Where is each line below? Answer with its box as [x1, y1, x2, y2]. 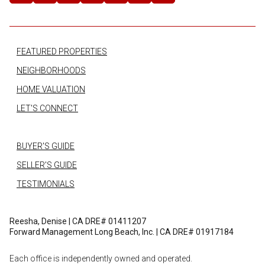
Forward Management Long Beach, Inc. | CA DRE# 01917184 [9, 227, 234, 237]
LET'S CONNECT [17, 104, 78, 114]
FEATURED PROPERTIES [17, 47, 107, 57]
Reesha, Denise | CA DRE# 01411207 [9, 216, 146, 227]
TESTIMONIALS [17, 179, 75, 189]
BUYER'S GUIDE [17, 141, 75, 151]
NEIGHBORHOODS [17, 66, 86, 76]
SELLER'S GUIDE [17, 160, 77, 170]
